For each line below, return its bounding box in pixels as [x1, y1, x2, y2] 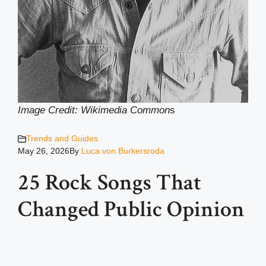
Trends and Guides [26, 134, 98, 144]
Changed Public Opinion [18, 195, 245, 224]
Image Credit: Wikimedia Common [18, 104, 170, 116]
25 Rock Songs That [18, 168, 201, 198]
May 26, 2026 [18, 146, 69, 156]
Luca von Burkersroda [81, 146, 164, 156]
